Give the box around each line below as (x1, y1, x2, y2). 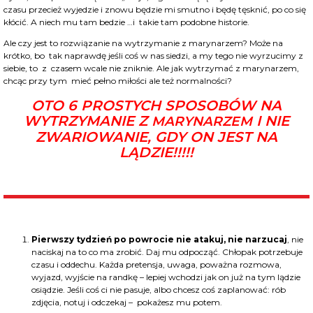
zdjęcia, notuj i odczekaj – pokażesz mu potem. (31, 297, 222, 308)
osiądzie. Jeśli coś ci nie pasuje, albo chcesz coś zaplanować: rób (31, 284, 286, 296)
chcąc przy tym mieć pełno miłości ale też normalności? (3, 75, 232, 87)
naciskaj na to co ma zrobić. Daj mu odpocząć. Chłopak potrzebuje (31, 247, 303, 258)
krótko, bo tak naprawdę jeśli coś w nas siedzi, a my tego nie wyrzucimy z (3, 50, 303, 61)
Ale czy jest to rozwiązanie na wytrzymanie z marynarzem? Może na (3, 38, 283, 49)
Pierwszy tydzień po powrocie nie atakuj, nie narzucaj (31, 234, 287, 245)
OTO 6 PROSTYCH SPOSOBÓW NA (31, 97, 282, 115)
